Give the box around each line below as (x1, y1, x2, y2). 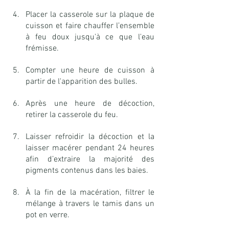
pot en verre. (26, 210, 72, 221)
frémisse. (26, 43, 59, 54)
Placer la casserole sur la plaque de (26, 10, 154, 20)
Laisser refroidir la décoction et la (26, 132, 154, 143)
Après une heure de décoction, (26, 99, 154, 109)
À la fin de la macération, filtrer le (26, 188, 154, 198)
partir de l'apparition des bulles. (26, 77, 138, 87)
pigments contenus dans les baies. (26, 166, 148, 176)
